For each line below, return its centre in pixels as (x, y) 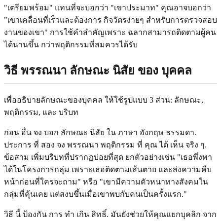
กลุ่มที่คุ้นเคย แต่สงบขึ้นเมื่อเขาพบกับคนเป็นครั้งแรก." (95, 194)
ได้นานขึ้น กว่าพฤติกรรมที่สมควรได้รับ (71, 44)
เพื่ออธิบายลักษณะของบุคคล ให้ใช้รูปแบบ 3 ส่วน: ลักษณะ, (104, 100)
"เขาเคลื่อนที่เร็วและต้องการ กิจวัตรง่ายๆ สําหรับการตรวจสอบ (110, 20)
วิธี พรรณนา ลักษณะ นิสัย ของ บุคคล (98, 70)
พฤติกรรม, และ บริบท (41, 112)
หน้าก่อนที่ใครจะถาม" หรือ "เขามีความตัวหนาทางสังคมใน (106, 182)
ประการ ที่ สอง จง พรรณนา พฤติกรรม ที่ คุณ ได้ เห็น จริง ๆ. (105, 145)
